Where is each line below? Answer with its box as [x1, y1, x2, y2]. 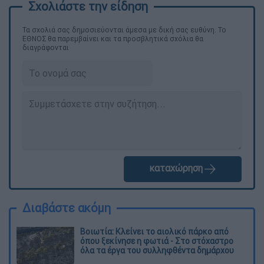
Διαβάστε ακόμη [22, 200, 111, 215]
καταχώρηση [148, 162, 203, 174]
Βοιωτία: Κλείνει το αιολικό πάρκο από [80, 226, 229, 237]
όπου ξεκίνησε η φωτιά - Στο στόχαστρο [80, 235, 233, 246]
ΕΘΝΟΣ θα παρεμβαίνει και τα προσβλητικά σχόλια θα [22, 34, 203, 43]
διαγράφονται [22, 42, 69, 52]
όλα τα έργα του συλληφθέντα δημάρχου [80, 245, 234, 256]
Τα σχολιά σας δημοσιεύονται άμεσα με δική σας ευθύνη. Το [22, 25, 226, 34]
